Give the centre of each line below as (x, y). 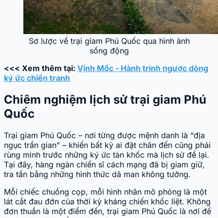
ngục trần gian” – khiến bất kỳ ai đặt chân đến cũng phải (107, 145)
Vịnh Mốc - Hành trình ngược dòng (143, 68)
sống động (109, 50)
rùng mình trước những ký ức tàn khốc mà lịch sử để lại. (107, 154)
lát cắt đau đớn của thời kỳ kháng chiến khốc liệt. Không (107, 201)
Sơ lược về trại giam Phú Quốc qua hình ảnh (109, 41)
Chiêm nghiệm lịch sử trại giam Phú (105, 99)
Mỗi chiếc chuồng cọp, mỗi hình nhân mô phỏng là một (105, 191)
